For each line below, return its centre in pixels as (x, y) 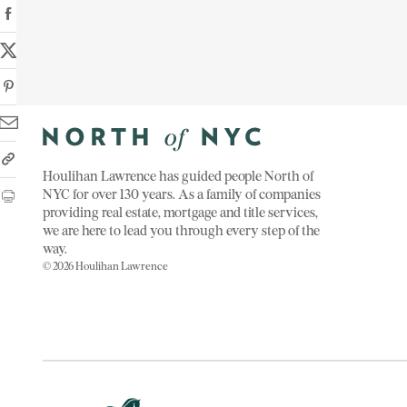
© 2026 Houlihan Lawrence (106, 266)
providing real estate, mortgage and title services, (181, 212)
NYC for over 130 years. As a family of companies (182, 194)
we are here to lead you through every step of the (182, 230)
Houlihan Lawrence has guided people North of (179, 176)
